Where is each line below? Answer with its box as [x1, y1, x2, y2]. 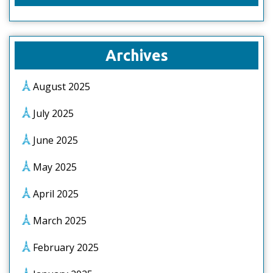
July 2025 [33, 107, 74, 120]
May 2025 [33, 160, 77, 174]
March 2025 [33, 214, 87, 227]
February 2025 [33, 241, 99, 254]
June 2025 [33, 133, 78, 147]
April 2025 [33, 187, 79, 200]
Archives [105, 47, 168, 64]
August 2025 [33, 80, 90, 93]
